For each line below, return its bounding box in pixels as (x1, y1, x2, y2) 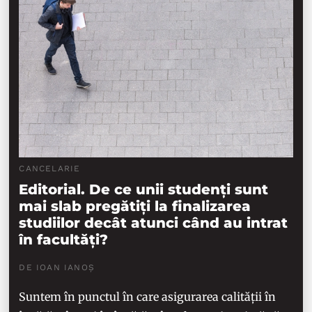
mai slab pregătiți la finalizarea (19, 198, 251, 215)
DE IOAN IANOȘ (19, 263, 95, 273)
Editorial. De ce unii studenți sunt (19, 181, 269, 198)
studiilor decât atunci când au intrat (19, 214, 288, 232)
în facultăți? (19, 231, 109, 249)
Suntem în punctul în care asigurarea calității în (19, 290, 276, 304)
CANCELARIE (19, 164, 81, 174)
